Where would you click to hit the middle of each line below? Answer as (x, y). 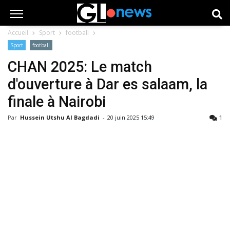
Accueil (18, 33)
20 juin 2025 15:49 (131, 117)
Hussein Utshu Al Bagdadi (61, 117)
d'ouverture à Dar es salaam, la (108, 84)
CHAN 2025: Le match (80, 67)
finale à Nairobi (57, 102)
